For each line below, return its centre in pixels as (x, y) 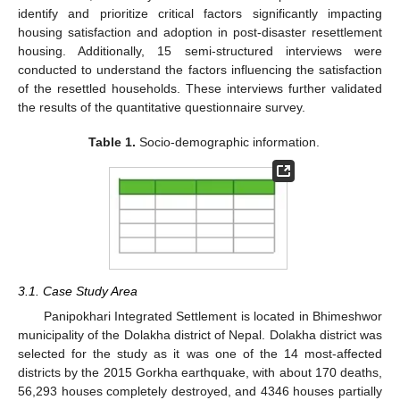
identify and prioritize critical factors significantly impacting (200, 14)
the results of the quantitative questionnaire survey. (162, 108)
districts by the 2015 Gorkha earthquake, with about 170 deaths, (200, 373)
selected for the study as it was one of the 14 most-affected (200, 354)
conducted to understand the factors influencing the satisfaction (200, 70)
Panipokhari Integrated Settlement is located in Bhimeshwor (212, 317)
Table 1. (112, 142)
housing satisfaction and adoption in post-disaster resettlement (200, 33)
